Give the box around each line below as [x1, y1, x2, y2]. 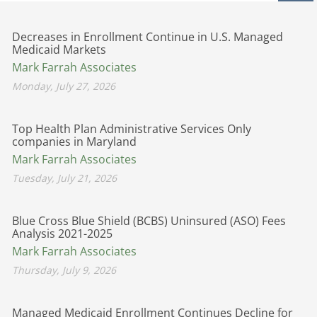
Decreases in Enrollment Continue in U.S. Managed [12, 28, 283, 45]
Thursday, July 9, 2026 [12, 263, 116, 277]
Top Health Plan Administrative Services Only [12, 120, 251, 137]
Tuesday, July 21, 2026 [12, 171, 117, 185]
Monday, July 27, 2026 [12, 79, 115, 93]
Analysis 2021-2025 [12, 225, 113, 241]
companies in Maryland [12, 133, 137, 149]
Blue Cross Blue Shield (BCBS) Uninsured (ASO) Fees [12, 212, 286, 229]
